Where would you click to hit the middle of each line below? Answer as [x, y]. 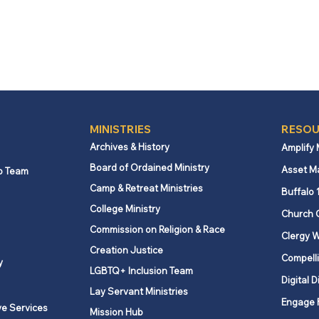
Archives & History [129, 147]
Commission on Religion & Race [157, 229]
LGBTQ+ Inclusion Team [141, 271]
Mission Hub [116, 312]
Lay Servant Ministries [138, 291]
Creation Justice [126, 250]
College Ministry [125, 209]
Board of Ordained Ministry [149, 167]
